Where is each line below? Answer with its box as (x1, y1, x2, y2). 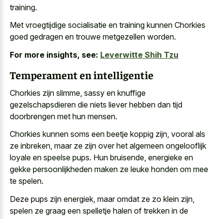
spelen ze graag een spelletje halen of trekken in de (10, 205, 188, 216)
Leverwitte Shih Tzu (100, 49, 178, 60)
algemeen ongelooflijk (130, 141, 206, 151)
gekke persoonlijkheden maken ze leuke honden (10, 164, 178, 175)
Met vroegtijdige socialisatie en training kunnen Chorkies (10, 20, 205, 30)
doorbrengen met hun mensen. (10, 111, 117, 121)
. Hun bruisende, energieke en (89, 153, 193, 163)
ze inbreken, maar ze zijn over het (10, 141, 130, 151)
